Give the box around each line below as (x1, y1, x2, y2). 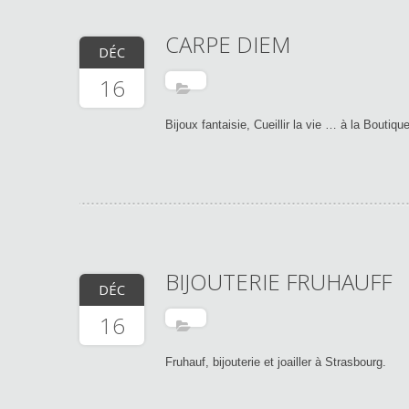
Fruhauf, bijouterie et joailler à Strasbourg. (165, 355, 386, 369)
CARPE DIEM (165, 29, 290, 59)
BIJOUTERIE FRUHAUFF (165, 267, 392, 297)
